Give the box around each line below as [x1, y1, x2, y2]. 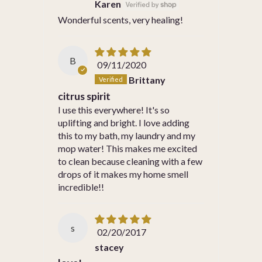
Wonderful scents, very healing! [58, 13, 183, 25]
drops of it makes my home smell [58, 168, 188, 180]
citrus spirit [58, 89, 111, 102]
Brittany [129, 74, 166, 85]
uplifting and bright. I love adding [58, 116, 189, 128]
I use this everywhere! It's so [58, 104, 170, 115]
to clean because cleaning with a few [58, 155, 202, 167]
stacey [95, 241, 125, 253]
